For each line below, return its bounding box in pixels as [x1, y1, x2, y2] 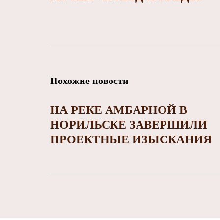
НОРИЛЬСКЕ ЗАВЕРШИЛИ [50, 118, 207, 132]
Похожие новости [50, 75, 129, 86]
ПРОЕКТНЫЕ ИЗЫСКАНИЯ [50, 133, 212, 146]
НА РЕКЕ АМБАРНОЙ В [50, 104, 187, 117]
